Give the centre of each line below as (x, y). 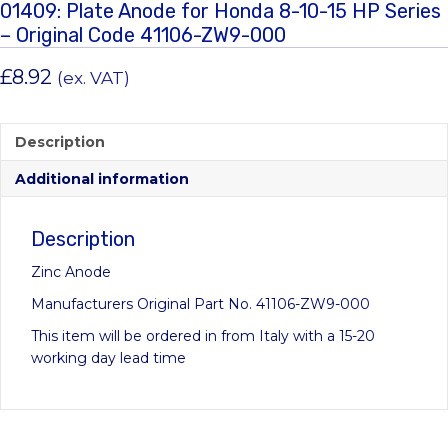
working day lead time (108, 358)
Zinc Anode (71, 272)
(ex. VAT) (93, 78)
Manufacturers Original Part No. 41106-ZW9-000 (200, 304)
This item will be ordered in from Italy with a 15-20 (203, 336)
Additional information (102, 179)
